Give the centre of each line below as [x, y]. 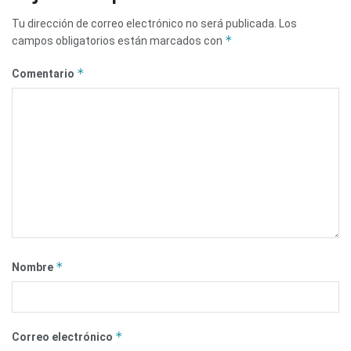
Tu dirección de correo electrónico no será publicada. [144, 23]
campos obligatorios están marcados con [118, 40]
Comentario [44, 73]
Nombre [34, 267]
